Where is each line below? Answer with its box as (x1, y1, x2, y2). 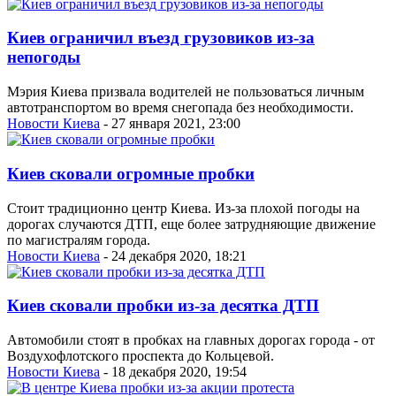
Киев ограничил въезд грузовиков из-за (7, 28, 315, 48)
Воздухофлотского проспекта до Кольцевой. (7, 348, 274, 363)
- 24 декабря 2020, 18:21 (100, 247, 247, 263)
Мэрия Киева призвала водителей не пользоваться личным (7, 84, 364, 100)
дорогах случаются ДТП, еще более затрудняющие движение (7, 216, 376, 232)
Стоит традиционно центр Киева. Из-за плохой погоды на (7, 200, 360, 216)
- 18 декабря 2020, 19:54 (100, 364, 247, 379)
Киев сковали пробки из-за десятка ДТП (7, 296, 319, 316)
